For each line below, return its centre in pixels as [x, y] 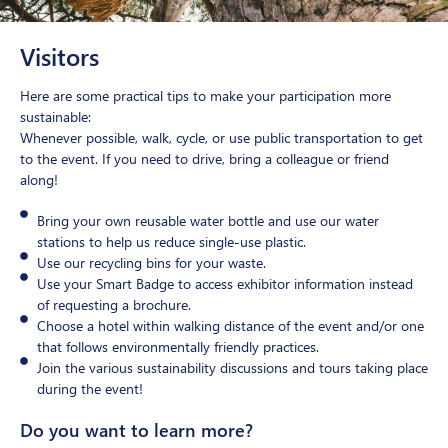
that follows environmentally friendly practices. [178, 346]
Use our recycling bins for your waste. [151, 262]
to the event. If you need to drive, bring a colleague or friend [204, 158]
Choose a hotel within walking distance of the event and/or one [230, 325]
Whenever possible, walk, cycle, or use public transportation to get [221, 137]
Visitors [59, 55]
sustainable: [55, 116]
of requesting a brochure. [114, 304]
